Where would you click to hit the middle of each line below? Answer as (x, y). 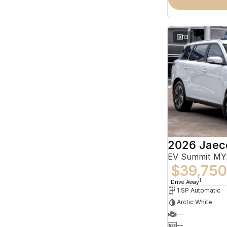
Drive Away (185, 182)
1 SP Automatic (199, 191)
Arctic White (194, 202)
